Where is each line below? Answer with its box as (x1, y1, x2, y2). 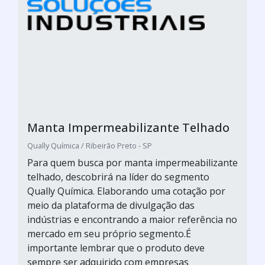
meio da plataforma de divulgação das (27, 199, 195, 212)
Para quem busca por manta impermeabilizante (27, 156, 238, 169)
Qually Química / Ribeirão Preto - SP (27, 140, 152, 151)
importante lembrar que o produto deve (27, 241, 205, 254)
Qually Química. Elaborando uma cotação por (27, 185, 225, 198)
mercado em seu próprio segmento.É (27, 227, 191, 240)
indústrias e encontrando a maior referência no (27, 213, 237, 226)
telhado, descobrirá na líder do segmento (27, 170, 209, 183)
